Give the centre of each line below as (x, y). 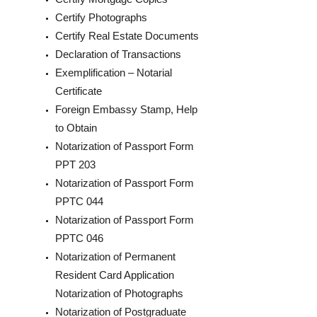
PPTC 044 (79, 201)
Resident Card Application (115, 275)
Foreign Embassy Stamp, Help (126, 109)
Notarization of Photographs (119, 293)
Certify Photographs (101, 17)
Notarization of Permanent (115, 257)
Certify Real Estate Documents (127, 36)
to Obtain (76, 128)
